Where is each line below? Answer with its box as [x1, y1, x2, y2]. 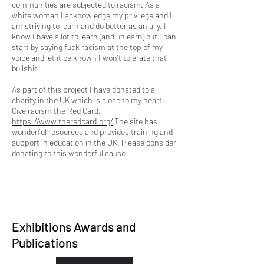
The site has [113, 115, 157, 126]
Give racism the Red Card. [12, 105, 101, 115]
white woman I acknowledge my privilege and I [12, 9, 172, 20]
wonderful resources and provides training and [12, 126, 173, 137]
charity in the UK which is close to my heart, [12, 94, 164, 105]
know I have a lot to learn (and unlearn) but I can [12, 31, 176, 41]
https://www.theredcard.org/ [12, 115, 113, 126]
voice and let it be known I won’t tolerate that [12, 52, 167, 62]
